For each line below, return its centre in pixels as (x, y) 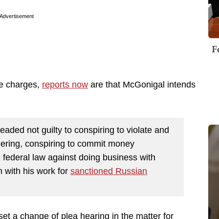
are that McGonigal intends (142, 85)
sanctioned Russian (109, 171)
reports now (65, 85)
